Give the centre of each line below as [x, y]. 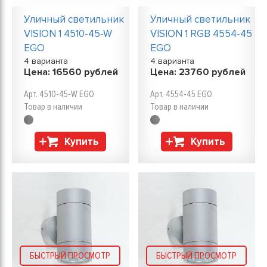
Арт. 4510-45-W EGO [59, 94]
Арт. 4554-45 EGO [181, 94]
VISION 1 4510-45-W [68, 34]
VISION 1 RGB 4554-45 [201, 34]
